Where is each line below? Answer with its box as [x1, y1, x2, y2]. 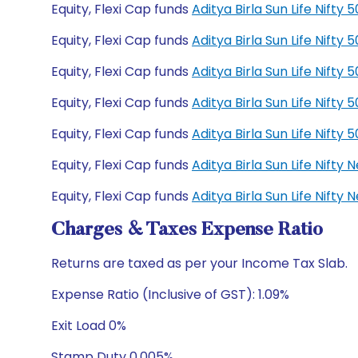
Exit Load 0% [51, 316, 126, 335]
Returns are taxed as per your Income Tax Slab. [51, 254, 348, 272]
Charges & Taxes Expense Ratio [51, 221, 323, 240]
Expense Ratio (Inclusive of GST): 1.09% [51, 285, 289, 304]
